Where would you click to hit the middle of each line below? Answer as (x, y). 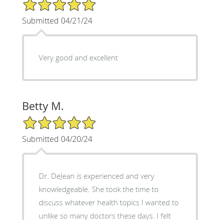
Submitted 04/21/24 (57, 20)
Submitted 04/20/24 (57, 139)
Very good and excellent (78, 57)
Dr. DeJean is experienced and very (96, 176)
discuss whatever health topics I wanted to (109, 202)
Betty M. (43, 106)
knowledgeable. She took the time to (65, 189)
